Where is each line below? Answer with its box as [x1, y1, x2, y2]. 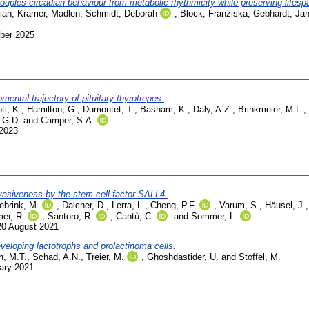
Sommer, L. [191, 210, 237, 221]
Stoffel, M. [239, 251, 281, 262]
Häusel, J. [265, 199, 306, 210]
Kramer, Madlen [17, 8, 80, 19]
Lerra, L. [112, 199, 145, 210]
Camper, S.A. [41, 114, 94, 126]
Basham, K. [140, 103, 188, 114]
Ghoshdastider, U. [147, 251, 219, 262]
